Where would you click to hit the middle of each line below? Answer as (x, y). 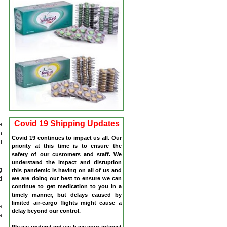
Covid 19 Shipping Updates (67, 123)
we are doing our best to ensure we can (67, 178)
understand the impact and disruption (67, 162)
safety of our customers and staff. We (67, 154)
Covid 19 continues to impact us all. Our (67, 138)
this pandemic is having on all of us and (67, 170)
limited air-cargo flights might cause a (67, 202)
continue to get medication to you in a (67, 186)
